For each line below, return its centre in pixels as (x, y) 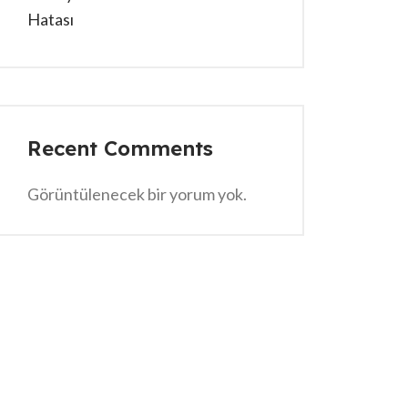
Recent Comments (120, 148)
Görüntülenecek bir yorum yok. (137, 194)
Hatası (51, 19)
